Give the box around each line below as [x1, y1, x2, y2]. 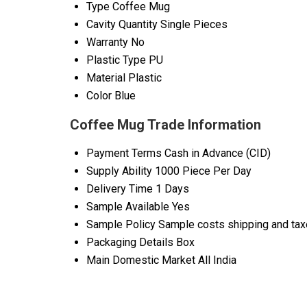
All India [198, 254, 236, 267]
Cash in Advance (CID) [164, 147, 271, 160]
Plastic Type [86, 53, 146, 67]
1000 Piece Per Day [155, 164, 251, 178]
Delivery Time [86, 182, 153, 196]
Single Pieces [160, 18, 228, 32]
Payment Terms [86, 147, 162, 160]
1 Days [156, 182, 189, 196]
